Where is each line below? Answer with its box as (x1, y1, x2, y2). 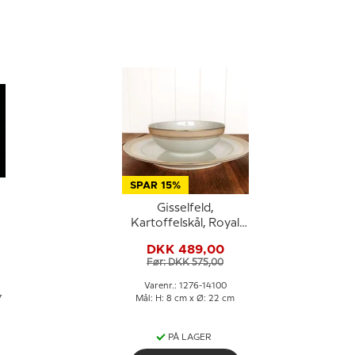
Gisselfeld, (156, 203, 214, 214)
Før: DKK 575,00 (147, 258, 223, 267)
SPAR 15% (129, 181, 181, 191)
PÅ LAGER (168, 334, 212, 342)
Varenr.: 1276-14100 (143, 282, 227, 290)
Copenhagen (148, 233, 222, 244)
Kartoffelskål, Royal (131, 218, 239, 229)
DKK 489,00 (146, 242, 224, 256)
